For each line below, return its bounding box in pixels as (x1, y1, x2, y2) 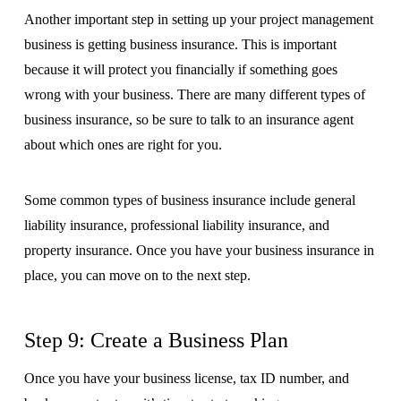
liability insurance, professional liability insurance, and (23, 218, 329, 234)
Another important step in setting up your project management (23, 12, 373, 28)
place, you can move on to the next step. (23, 268, 251, 284)
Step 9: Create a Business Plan (23, 328, 288, 353)
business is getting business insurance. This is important (23, 37, 337, 53)
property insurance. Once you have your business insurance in (23, 243, 374, 259)
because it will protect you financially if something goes (23, 62, 337, 78)
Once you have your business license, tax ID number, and (23, 371, 349, 387)
